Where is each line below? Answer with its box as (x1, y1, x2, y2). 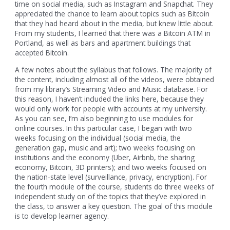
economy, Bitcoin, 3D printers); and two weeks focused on (15, 162, 207, 172)
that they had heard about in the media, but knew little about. (15, 18, 214, 29)
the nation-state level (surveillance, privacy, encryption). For (15, 172, 207, 182)
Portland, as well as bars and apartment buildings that (15, 38, 191, 48)
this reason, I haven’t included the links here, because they (15, 94, 204, 104)
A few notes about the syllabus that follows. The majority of (15, 65, 212, 75)
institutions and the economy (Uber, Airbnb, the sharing (15, 152, 195, 163)
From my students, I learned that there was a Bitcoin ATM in (15, 28, 211, 39)
